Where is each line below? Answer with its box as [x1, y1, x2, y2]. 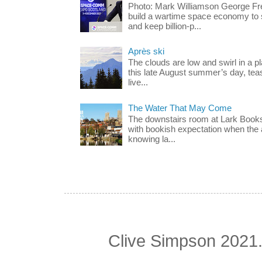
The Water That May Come [127, 103, 232, 113]
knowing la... [127, 135, 175, 144]
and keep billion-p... [127, 21, 201, 31]
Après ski [127, 46, 164, 56]
